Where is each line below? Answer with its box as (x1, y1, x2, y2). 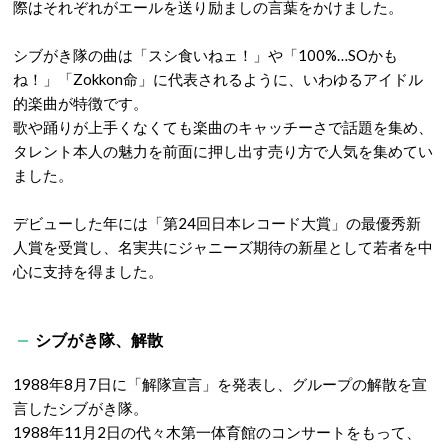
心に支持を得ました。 (13, 262, 163, 281)
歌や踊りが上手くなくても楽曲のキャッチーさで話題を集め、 (13, 118, 433, 137)
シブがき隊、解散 (35, 330, 163, 350)
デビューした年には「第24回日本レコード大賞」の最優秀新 (13, 214, 421, 233)
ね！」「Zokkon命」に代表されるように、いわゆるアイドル (13, 70, 423, 89)
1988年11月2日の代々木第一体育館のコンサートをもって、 (13, 423, 421, 442)
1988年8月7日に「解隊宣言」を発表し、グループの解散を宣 (13, 375, 427, 394)
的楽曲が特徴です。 (13, 94, 148, 113)
